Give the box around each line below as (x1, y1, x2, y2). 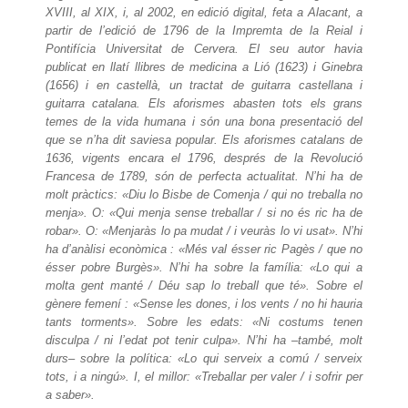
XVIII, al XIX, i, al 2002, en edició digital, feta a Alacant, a (46, 5, 362, 19)
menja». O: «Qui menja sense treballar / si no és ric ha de (46, 205, 362, 219)
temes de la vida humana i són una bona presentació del (46, 114, 362, 128)
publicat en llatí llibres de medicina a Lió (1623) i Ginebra (46, 59, 362, 74)
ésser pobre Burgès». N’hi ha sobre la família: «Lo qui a (46, 260, 362, 274)
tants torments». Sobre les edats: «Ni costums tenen (46, 314, 362, 329)
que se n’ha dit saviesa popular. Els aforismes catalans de (46, 132, 362, 147)
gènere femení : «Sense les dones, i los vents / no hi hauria (46, 296, 362, 311)
